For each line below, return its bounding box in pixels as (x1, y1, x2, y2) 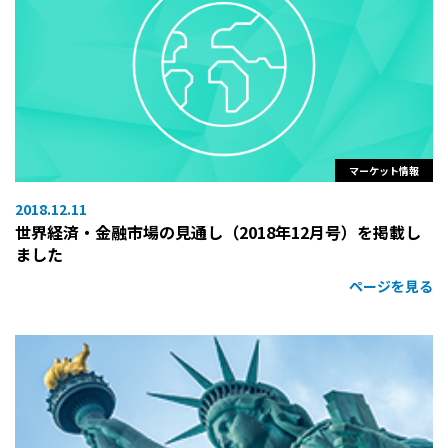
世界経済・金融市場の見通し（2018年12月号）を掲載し (15, 219, 421, 244)
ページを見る (349, 275, 433, 296)
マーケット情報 (349, 162, 419, 178)
